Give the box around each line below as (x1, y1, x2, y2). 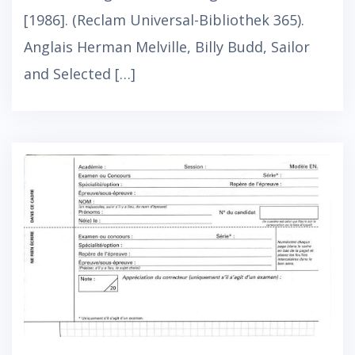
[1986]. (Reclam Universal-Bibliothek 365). (24, 10, 304, 30)
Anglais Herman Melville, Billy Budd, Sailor (24, 37, 310, 57)
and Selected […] (24, 64, 136, 84)
